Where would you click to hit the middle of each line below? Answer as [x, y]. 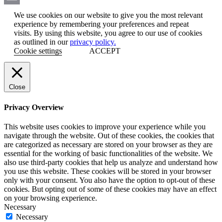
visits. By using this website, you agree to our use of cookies [108, 33]
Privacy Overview [34, 107]
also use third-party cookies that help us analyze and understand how [111, 162]
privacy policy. [93, 42]
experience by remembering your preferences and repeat [101, 24]
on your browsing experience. [51, 198]
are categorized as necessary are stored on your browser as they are [108, 144]
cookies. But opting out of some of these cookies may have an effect [110, 189]
